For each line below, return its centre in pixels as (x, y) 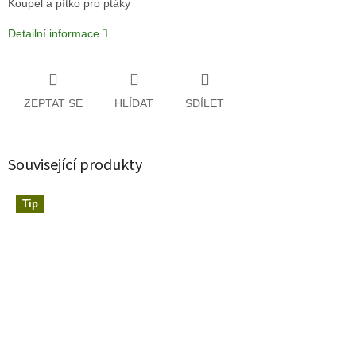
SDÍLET (205, 103)
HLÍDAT (134, 103)
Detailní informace (54, 34)
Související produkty (75, 165)
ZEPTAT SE (53, 103)
